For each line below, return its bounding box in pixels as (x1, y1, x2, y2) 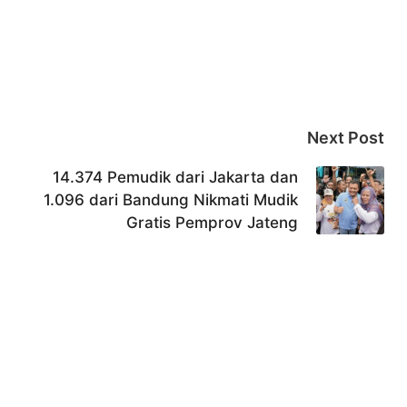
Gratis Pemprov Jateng (125, 213, 298, 232)
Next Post (306, 127, 384, 147)
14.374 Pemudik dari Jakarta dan (52, 167, 298, 186)
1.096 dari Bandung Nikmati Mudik (43, 190, 298, 209)
